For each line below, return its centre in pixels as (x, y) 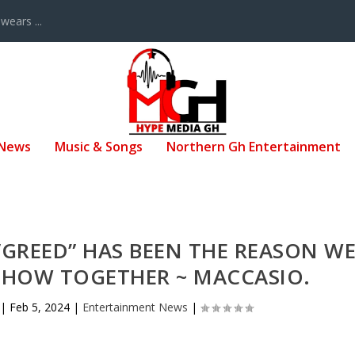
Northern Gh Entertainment (254, 146)
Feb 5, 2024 (40, 307)
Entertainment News (136, 307)
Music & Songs (99, 146)
